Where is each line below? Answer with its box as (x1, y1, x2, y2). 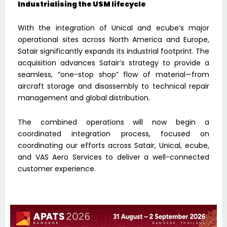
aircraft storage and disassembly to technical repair (18, 81, 209, 92)
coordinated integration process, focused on (18, 128, 209, 139)
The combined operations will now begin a (18, 117, 209, 127)
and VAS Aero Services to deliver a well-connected (18, 152, 209, 162)
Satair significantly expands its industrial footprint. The (18, 46, 209, 57)
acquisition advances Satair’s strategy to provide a (18, 58, 209, 68)
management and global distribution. (18, 93, 150, 103)
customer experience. (18, 163, 96, 174)
